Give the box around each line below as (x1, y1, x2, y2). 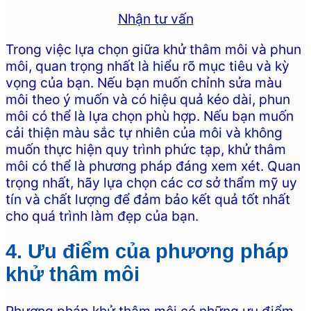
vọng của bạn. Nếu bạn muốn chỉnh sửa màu (6, 74, 282, 91)
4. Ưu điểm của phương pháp (6, 240, 289, 263)
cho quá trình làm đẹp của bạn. (6, 207, 199, 224)
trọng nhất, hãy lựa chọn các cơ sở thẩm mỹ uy (6, 174, 297, 191)
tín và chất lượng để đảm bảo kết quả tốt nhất (6, 190, 290, 208)
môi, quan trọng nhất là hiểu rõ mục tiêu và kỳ (6, 57, 289, 74)
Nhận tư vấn (117, 10, 194, 28)
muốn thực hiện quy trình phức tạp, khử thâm (6, 140, 286, 158)
